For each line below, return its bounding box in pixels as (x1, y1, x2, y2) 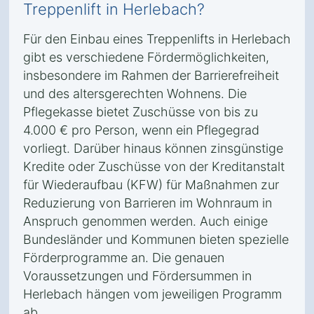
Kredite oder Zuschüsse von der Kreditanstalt (23, 159, 285, 174)
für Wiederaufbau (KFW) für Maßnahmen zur (23, 177, 279, 192)
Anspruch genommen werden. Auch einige (23, 214, 268, 228)
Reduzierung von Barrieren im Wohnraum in (23, 196, 272, 210)
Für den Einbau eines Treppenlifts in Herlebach (23, 32, 291, 46)
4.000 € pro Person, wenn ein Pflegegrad (23, 123, 259, 137)
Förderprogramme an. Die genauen (23, 250, 224, 265)
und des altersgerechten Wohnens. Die (23, 86, 247, 101)
